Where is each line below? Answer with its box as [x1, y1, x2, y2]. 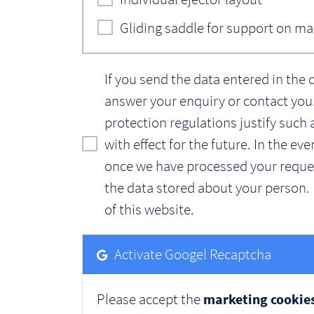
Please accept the [97, 289, 203, 308]
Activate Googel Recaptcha [114, 244, 271, 264]
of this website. [104, 199, 194, 219]
